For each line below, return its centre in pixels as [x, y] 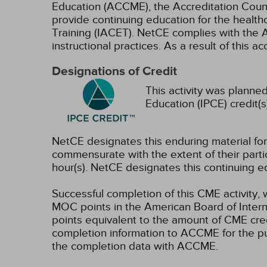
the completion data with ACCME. [135, 246]
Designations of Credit [114, 72]
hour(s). [70, 167]
